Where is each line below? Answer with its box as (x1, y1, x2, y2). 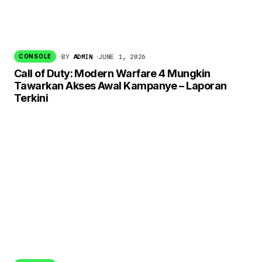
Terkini (14, 91, 49, 104)
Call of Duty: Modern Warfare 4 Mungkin (14, 67, 211, 80)
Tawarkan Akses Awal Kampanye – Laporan (14, 79, 227, 92)
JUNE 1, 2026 (98, 51, 146, 61)
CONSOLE (19, 53, 51, 60)
